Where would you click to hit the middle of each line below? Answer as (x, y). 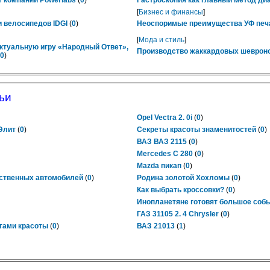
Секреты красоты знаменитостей (196, 130)
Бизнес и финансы (171, 12)
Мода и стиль (162, 40)
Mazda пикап (159, 166)
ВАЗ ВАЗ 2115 (162, 142)
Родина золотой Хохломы (183, 178)
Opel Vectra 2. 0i (165, 118)
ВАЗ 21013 (156, 226)
